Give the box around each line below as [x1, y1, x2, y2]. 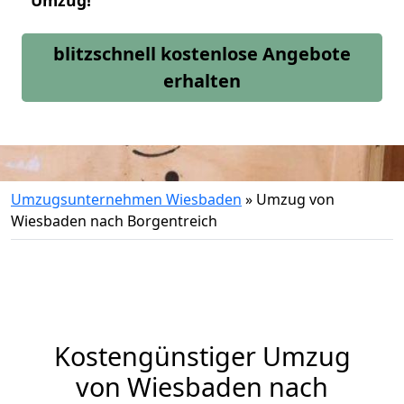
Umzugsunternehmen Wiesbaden [11, 189, 242, 209]
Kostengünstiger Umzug [53, 338, 351, 373]
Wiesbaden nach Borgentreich [11, 211, 217, 231]
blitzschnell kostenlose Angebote [53, 41, 351, 66]
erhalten [163, 69, 241, 93]
